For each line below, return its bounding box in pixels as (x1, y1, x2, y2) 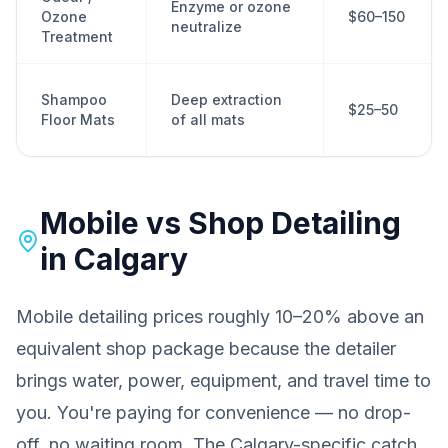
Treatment (41, 28, 113, 45)
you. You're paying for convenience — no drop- (16, 402, 411, 423)
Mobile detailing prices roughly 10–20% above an (16, 306, 424, 327)
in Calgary (40, 241, 189, 277)
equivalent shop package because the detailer (16, 338, 396, 359)
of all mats (171, 111, 245, 128)
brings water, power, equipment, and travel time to (16, 370, 431, 391)
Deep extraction (171, 91, 282, 108)
